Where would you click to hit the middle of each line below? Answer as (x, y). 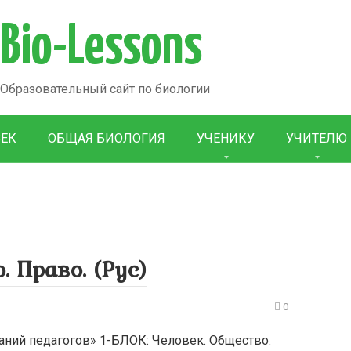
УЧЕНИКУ (226, 138)
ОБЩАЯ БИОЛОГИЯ (107, 138)
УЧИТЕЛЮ (317, 138)
